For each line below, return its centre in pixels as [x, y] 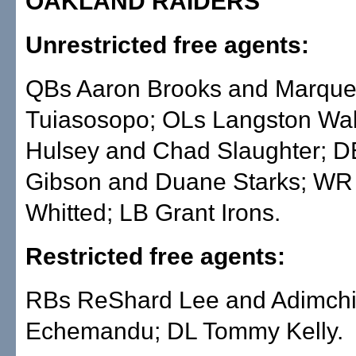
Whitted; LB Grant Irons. [153, 213]
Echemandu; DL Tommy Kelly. [184, 331]
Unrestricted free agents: [167, 45]
